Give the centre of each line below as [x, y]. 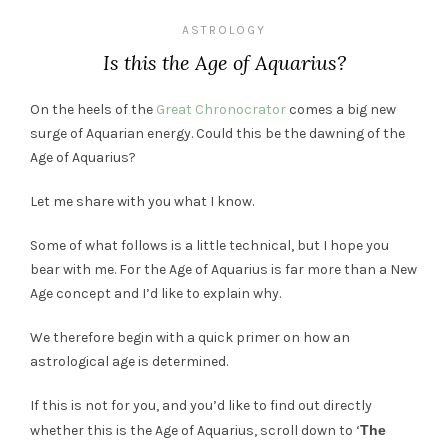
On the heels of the [93, 109]
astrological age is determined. [129, 361]
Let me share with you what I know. [142, 201]
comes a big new [341, 109]
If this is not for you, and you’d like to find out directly [201, 405]
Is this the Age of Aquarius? [224, 62]
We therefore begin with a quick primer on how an [190, 337]
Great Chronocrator [221, 109]
